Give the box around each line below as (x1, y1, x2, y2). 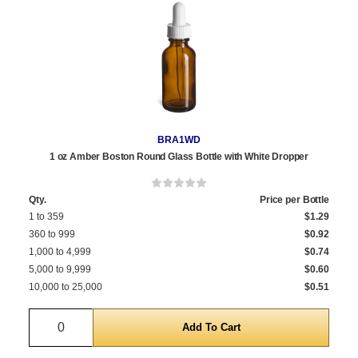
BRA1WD (157, 134, 201, 146)
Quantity (61, 311, 108, 325)
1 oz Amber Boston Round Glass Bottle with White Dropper (49, 151, 309, 163)
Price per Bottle (259, 194, 329, 206)
